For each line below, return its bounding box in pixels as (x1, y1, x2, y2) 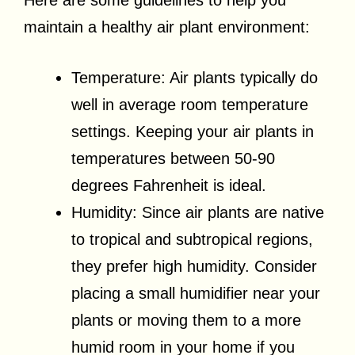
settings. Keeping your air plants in (71, 123, 314, 141)
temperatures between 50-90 (71, 150, 275, 168)
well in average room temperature (71, 96, 308, 114)
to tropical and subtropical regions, (71, 231, 313, 249)
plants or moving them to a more (71, 311, 301, 330)
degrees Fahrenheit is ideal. (71, 177, 266, 195)
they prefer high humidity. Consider (71, 258, 317, 276)
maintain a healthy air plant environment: (24, 18, 310, 36)
